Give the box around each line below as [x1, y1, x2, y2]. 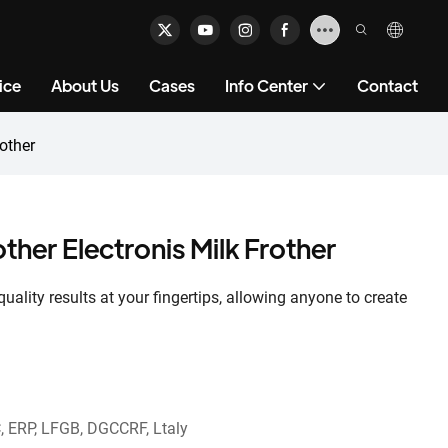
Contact [357, 75, 418, 96]
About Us [51, 75, 119, 96]
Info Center [225, 75, 308, 96]
